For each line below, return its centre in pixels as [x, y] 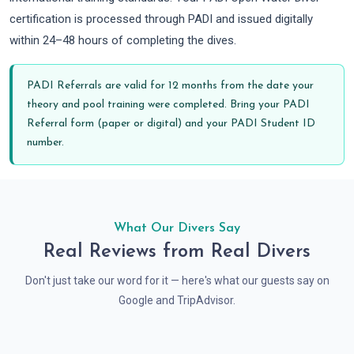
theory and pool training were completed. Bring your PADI [168, 105]
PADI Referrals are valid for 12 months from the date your [170, 86]
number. [45, 143]
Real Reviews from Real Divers [177, 252]
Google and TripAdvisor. [177, 300]
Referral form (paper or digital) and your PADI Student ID [171, 124]
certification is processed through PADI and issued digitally [161, 19]
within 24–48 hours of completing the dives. [123, 40]
